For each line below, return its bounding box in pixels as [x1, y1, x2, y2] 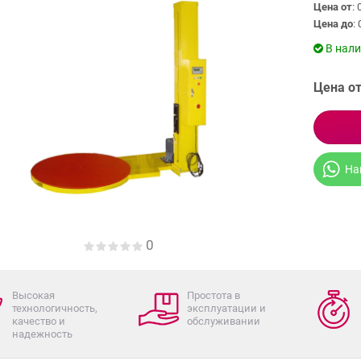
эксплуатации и [187, 302, 266, 314]
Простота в [187, 289, 240, 301]
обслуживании [187, 315, 260, 327]
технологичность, [12, 302, 98, 314]
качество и [12, 315, 65, 327]
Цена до [313, 18, 353, 30]
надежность [12, 328, 73, 340]
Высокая [12, 289, 55, 301]
